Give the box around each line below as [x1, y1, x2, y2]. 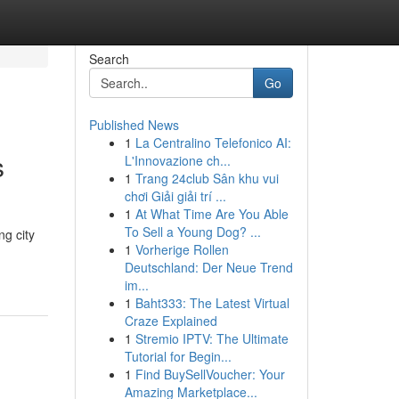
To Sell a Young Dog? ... [124, 223, 261, 240]
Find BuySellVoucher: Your [134, 365, 285, 383]
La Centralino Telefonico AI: [134, 134, 291, 151]
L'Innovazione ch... [124, 151, 231, 169]
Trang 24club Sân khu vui [134, 169, 279, 187]
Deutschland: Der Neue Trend [124, 258, 293, 276]
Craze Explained [124, 312, 217, 330]
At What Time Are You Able [134, 205, 289, 223]
